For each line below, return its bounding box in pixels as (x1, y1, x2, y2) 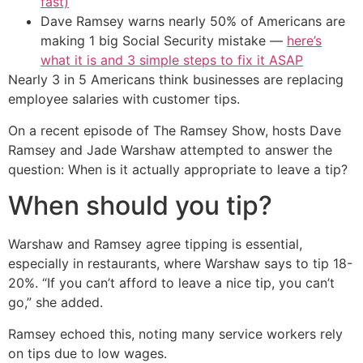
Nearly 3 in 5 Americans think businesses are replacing (8, 71, 344, 88)
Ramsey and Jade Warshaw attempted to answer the (8, 141, 332, 158)
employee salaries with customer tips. (8, 91, 240, 108)
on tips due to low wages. (8, 344, 167, 361)
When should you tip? (8, 190, 272, 222)
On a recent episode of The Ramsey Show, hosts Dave (8, 122, 341, 139)
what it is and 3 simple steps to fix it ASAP (41, 52, 303, 69)
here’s (287, 32, 322, 49)
